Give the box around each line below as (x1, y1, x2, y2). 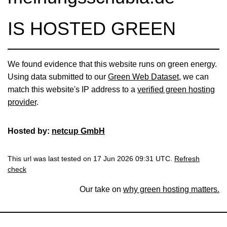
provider (8, 97, 36, 106)
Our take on (80, 184, 123, 194)
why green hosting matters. (123, 184, 219, 194)
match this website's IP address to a (8, 85, 137, 94)
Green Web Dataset (108, 72, 179, 81)
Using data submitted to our (8, 72, 108, 81)
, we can (179, 72, 209, 81)
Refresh (174, 155, 200, 163)
